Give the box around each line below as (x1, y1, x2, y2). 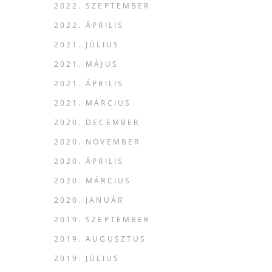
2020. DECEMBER (53, 117, 140, 127)
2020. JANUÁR (53, 195, 124, 205)
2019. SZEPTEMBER (53, 214, 151, 225)
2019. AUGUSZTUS (53, 234, 147, 244)
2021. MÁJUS (53, 59, 118, 69)
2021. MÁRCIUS (53, 98, 132, 108)
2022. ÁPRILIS (53, 20, 124, 30)
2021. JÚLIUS (53, 39, 120, 50)
